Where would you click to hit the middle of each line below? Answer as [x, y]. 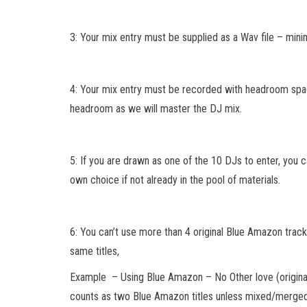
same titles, [95, 251]
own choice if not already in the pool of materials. [175, 180]
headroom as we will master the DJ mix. [156, 108]
